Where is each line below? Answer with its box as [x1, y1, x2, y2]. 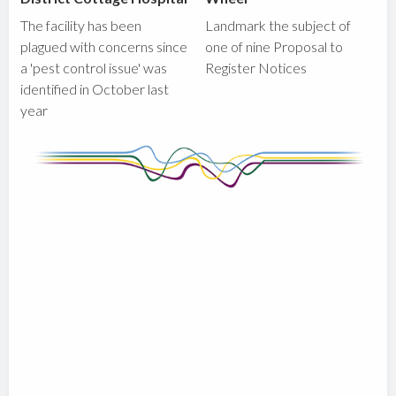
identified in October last [20, 80, 170, 98]
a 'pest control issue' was [20, 59, 168, 77]
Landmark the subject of [205, 17, 352, 34]
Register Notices [205, 59, 308, 77]
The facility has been [20, 17, 142, 34]
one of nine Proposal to [205, 38, 344, 56]
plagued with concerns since [20, 38, 188, 56]
